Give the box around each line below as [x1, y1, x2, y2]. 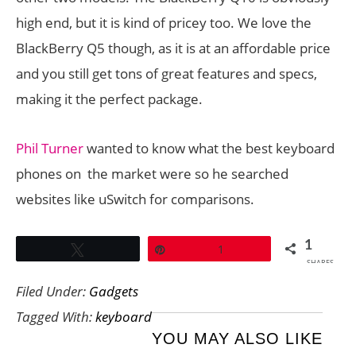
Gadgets [89, 282, 138, 300]
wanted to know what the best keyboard [83, 139, 335, 157]
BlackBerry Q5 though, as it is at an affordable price [16, 39, 331, 57]
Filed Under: [16, 282, 89, 300]
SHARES [307, 257, 334, 268]
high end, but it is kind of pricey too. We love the [16, 14, 311, 32]
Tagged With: [16, 308, 95, 326]
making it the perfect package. [16, 90, 203, 108]
